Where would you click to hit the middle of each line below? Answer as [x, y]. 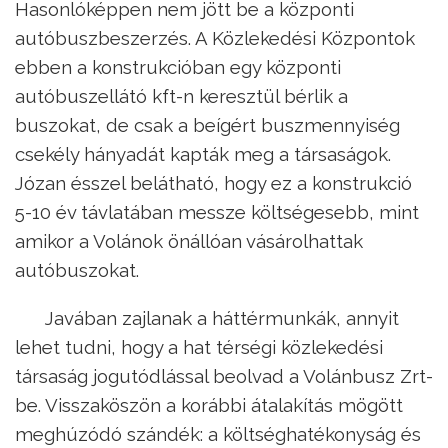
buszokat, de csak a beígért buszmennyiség [207, 124]
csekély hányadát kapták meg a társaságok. [203, 153]
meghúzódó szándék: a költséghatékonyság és [218, 433]
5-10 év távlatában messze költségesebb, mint [217, 211]
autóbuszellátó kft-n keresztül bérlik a [181, 95]
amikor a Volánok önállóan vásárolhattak [189, 240]
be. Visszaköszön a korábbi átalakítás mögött [209, 404]
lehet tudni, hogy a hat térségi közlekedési [199, 346]
